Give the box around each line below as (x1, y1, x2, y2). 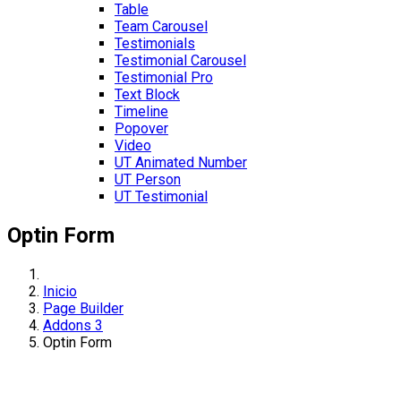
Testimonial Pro (115, 69, 213, 86)
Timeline (115, 103, 168, 120)
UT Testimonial (115, 188, 208, 205)
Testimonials (115, 35, 195, 52)
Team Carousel (115, 18, 208, 35)
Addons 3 (43, 316, 103, 334)
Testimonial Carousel (115, 52, 246, 69)
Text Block (115, 86, 180, 103)
